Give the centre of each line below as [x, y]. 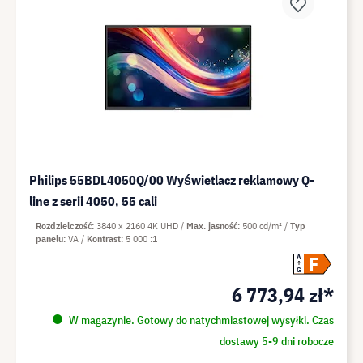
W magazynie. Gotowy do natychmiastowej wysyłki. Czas [200, 320]
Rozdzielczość [64, 225]
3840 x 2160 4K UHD [139, 225]
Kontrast [104, 238]
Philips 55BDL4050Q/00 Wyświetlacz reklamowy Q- [172, 179]
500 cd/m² [263, 225]
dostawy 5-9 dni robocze [276, 341]
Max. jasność [212, 225]
